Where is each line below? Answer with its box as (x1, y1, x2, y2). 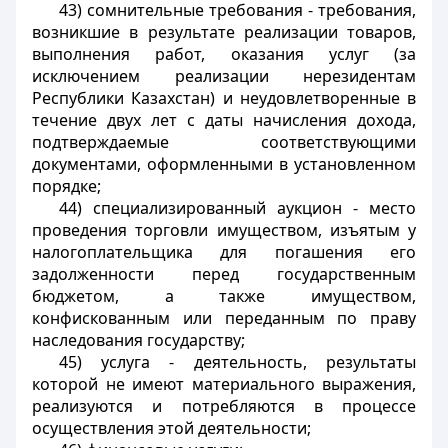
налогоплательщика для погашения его (32, 241, 416, 263)
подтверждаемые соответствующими (32, 131, 416, 153)
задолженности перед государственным (32, 263, 416, 285)
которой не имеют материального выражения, (32, 373, 416, 395)
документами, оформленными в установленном (32, 153, 416, 175)
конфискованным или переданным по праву (32, 307, 416, 329)
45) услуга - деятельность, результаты (58, 351, 416, 373)
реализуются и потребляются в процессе (32, 395, 416, 417)
